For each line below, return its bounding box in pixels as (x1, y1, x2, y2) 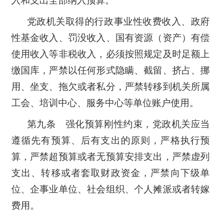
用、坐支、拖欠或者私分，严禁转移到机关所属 (11, 81, 210, 92)
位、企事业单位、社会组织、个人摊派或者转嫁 (11, 184, 210, 194)
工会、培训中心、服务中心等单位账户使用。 (11, 97, 199, 108)
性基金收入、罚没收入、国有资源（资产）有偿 (11, 32, 210, 43)
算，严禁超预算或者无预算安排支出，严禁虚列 (11, 151, 210, 162)
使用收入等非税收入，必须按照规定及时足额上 (11, 48, 210, 59)
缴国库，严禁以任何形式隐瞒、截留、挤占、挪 (11, 65, 210, 75)
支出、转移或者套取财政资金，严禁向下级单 (11, 167, 210, 178)
